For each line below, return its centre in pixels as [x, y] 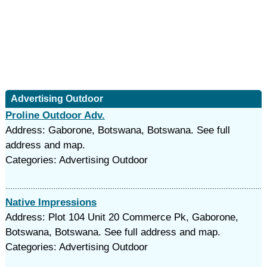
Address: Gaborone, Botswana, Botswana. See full [117, 130]
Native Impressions [51, 202]
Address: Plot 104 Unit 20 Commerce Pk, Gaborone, [122, 217]
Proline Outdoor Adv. [55, 115]
